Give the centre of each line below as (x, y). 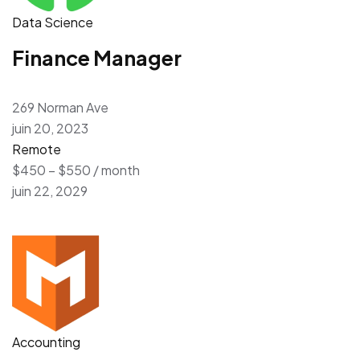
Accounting (46, 342)
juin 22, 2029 (50, 190)
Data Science (53, 22)
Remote (37, 149)
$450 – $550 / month (76, 170)
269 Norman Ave (60, 107)
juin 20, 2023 (50, 128)
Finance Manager (97, 57)
